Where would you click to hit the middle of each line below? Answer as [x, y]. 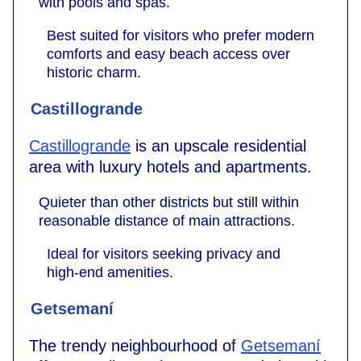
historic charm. [94, 73]
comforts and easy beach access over [168, 54]
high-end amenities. [110, 273]
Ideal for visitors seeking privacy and [164, 254]
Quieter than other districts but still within [169, 203]
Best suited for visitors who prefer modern [180, 36]
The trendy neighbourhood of [135, 346]
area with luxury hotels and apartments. [170, 167]
